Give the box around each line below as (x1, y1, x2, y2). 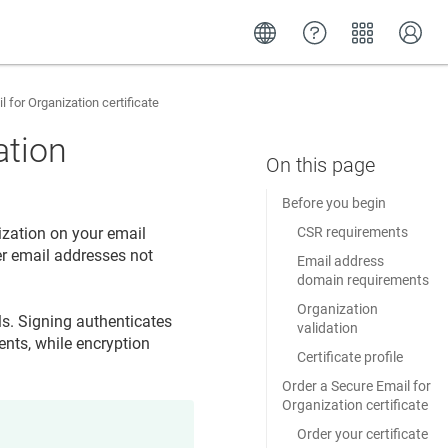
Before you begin (281, 195, 386, 211)
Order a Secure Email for (281, 378, 431, 394)
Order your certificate (296, 426, 428, 442)
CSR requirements (296, 224, 408, 240)
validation (296, 320, 358, 336)
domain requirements (296, 272, 429, 288)
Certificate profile (296, 349, 403, 365)
